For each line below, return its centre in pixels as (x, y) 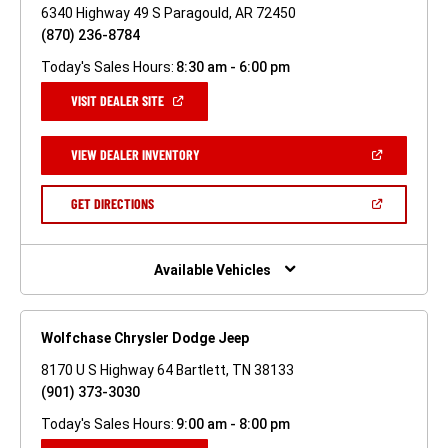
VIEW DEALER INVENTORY (135, 154)
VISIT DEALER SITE (117, 100)
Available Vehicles (212, 270)
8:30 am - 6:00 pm (232, 66)
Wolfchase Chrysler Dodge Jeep (145, 338)
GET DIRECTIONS (112, 203)
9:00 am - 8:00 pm (232, 424)
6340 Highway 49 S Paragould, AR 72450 (168, 12)
